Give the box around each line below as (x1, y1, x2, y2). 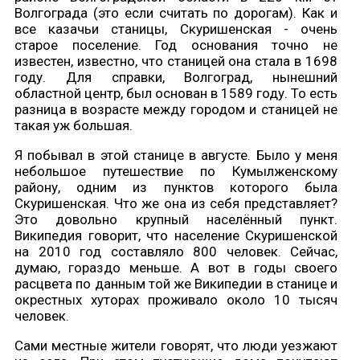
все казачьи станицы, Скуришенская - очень (14, 21, 337, 38)
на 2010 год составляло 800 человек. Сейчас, (14, 243, 337, 260)
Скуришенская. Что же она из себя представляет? (14, 195, 337, 212)
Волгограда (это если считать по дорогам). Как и (14, 5, 337, 22)
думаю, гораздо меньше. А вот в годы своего (14, 260, 337, 276)
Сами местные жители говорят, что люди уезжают (14, 337, 337, 354)
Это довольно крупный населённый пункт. (14, 211, 337, 228)
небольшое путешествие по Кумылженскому (14, 163, 337, 180)
